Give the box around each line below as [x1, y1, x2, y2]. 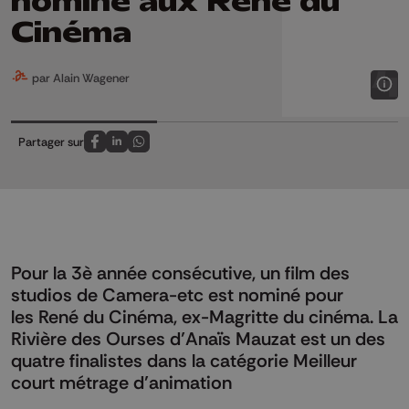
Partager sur [18, 133, 84, 149]
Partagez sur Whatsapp [137, 143, 263, 158]
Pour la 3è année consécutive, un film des [11, 261, 350, 284]
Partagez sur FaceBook [93, 143, 216, 158]
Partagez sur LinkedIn [115, 143, 229, 158]
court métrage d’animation [11, 371, 232, 393]
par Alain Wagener [29, 69, 130, 85]
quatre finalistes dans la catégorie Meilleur [11, 349, 357, 372]
